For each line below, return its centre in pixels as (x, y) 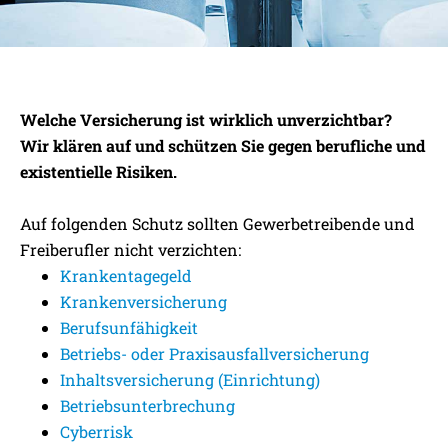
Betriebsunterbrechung (147, 405)
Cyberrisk (96, 431)
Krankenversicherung (143, 301)
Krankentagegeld (126, 275)
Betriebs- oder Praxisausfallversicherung (214, 353)
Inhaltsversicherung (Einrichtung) (190, 379)
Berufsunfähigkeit (129, 327)
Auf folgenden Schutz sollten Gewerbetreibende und (217, 223)
